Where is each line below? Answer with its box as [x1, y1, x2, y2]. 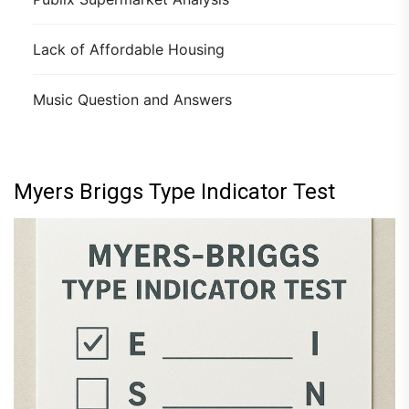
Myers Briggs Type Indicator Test [14, 179, 335, 204]
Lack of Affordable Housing [32, 40, 225, 58]
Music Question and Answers [32, 90, 232, 109]
